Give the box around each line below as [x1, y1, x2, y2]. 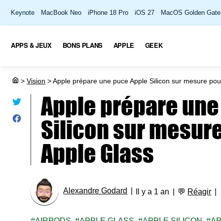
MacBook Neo [41, 9, 81, 16]
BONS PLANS [62, 40, 103, 50]
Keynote [11, 9, 35, 16]
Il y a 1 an [136, 187, 170, 196]
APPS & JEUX [11, 40, 52, 50]
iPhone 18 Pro [88, 9, 128, 16]
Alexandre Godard [63, 186, 128, 195]
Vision [27, 77, 45, 85]
